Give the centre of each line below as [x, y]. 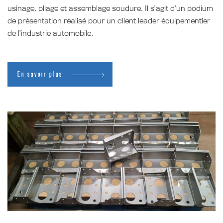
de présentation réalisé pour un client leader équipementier [109, 21]
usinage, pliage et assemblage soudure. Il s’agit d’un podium [110, 8]
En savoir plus [40, 74]
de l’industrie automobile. [66, 33]
